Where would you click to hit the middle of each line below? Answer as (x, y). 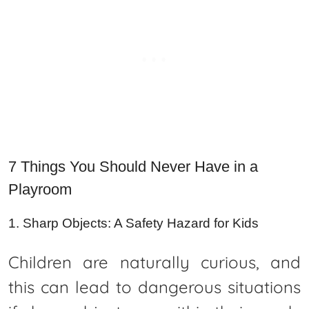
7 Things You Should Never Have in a (133, 166)
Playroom (40, 189)
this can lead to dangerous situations (154, 287)
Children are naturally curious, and (154, 262)
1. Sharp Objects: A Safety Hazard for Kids (133, 223)
